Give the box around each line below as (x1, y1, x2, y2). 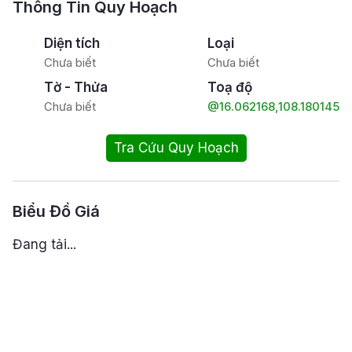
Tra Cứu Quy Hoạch (113, 140, 239, 156)
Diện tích (44, 35, 100, 51)
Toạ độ (207, 79, 252, 95)
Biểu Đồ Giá (13, 202, 100, 221)
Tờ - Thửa (44, 79, 108, 95)
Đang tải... (13, 236, 76, 252)
